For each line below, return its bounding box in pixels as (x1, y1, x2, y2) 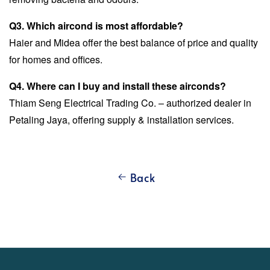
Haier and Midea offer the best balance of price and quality (9, 35, 258, 49)
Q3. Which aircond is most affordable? (9, 18, 183, 33)
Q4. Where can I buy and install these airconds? (9, 78, 226, 93)
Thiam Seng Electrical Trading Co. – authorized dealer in (9, 95, 251, 110)
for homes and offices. (9, 52, 102, 66)
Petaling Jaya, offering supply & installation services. (9, 112, 234, 127)
